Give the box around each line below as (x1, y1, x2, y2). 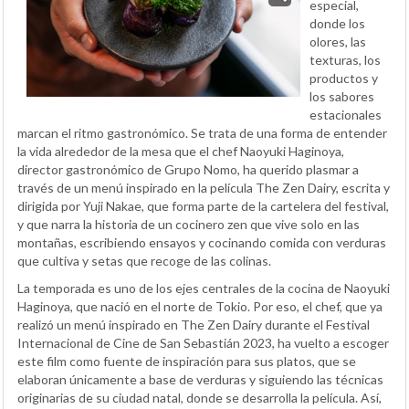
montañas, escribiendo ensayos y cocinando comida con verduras (17, 234, 386, 250)
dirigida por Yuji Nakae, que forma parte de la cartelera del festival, (17, 197, 389, 214)
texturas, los (309, 51, 381, 68)
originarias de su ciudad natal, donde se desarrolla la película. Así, (17, 389, 382, 405)
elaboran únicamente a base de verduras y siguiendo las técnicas (17, 371, 383, 387)
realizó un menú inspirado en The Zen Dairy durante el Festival (17, 316, 370, 332)
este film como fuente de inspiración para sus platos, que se (17, 352, 356, 369)
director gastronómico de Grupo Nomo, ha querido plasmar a (17, 161, 359, 177)
